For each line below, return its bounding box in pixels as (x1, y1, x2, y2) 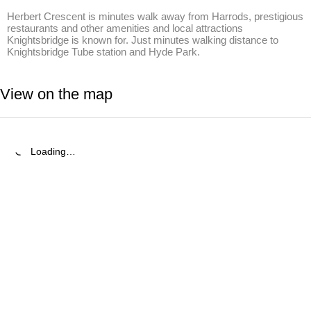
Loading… (31, 146, 76, 157)
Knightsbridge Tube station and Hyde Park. (7, 46, 200, 58)
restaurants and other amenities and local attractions (7, 22, 243, 34)
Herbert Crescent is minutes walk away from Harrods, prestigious (7, 10, 303, 22)
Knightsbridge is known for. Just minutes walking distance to (7, 34, 278, 46)
